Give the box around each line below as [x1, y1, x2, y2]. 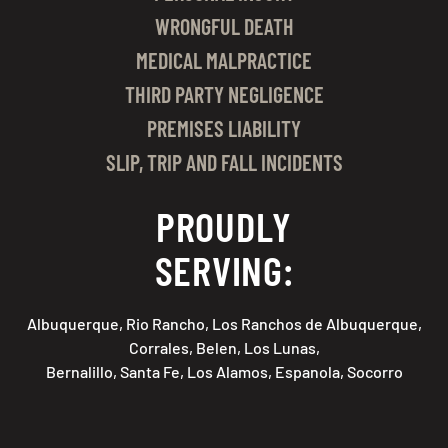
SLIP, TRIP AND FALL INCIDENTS [105, 149, 343, 176]
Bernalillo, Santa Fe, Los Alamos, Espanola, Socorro [45, 362, 403, 382]
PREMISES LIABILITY [147, 115, 301, 142]
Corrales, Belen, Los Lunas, [128, 338, 320, 358]
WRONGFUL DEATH [154, 13, 294, 40]
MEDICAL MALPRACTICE [136, 47, 312, 74]
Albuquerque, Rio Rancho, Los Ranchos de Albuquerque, [26, 314, 422, 334]
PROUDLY [155, 201, 293, 251]
